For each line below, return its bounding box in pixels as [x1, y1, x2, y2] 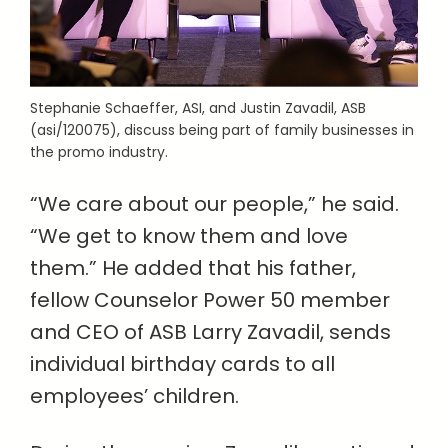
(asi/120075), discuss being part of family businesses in [30, 120, 414, 141]
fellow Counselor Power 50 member [30, 286, 390, 315]
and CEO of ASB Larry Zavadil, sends [30, 318, 391, 347]
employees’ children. [30, 382, 239, 411]
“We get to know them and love [30, 222, 348, 251]
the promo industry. [30, 142, 168, 163]
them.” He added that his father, [30, 254, 356, 283]
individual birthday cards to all [30, 350, 335, 379]
